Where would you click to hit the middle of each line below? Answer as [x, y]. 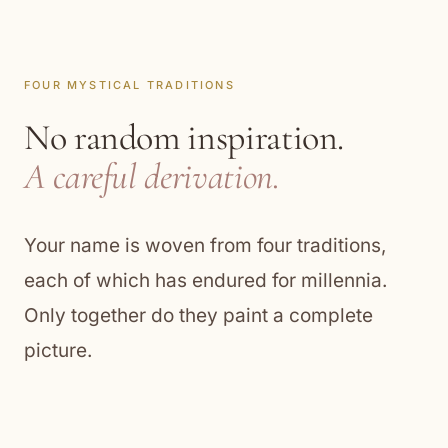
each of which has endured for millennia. [205, 280]
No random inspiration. [184, 137]
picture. [58, 350]
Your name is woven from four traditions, [205, 245]
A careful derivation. [152, 176]
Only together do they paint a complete [198, 315]
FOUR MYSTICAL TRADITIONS [129, 85]
